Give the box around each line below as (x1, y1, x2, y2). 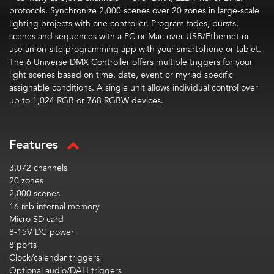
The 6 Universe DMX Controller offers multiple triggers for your (9, 56, 253, 68)
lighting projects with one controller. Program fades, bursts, (9, 17, 239, 30)
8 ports (9, 239, 37, 251)
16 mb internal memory (9, 200, 100, 213)
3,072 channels (9, 161, 67, 174)
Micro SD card (9, 213, 64, 226)
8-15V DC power (9, 226, 74, 239)
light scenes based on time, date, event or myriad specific (9, 68, 233, 81)
